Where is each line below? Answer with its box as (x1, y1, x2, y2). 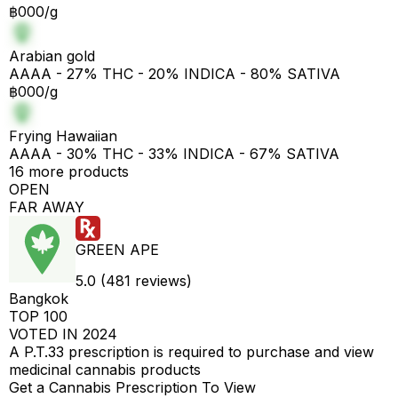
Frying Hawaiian (9, 127, 117, 145)
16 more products (9, 163, 129, 180)
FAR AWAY (9, 198, 84, 216)
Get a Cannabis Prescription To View (9, 378, 256, 396)
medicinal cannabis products (9, 361, 201, 378)
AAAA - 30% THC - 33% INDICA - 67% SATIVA (9, 145, 339, 163)
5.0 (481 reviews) (76, 272, 192, 290)
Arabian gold (9, 47, 95, 65)
